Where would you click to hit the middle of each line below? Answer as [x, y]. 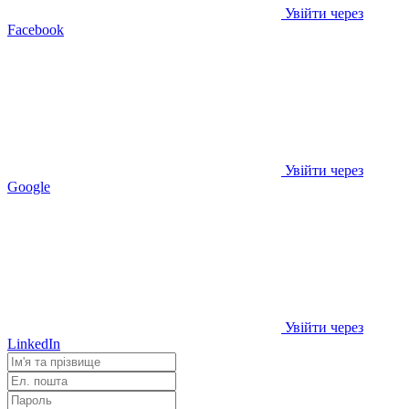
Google [29, 186]
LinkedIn [34, 343]
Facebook [36, 29]
